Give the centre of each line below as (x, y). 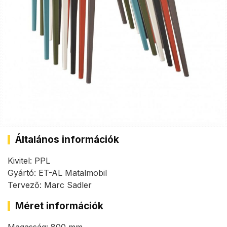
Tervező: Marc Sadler (50, 185)
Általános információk (67, 140)
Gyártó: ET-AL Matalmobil (57, 173)
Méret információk (59, 206)
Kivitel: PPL (29, 161)
